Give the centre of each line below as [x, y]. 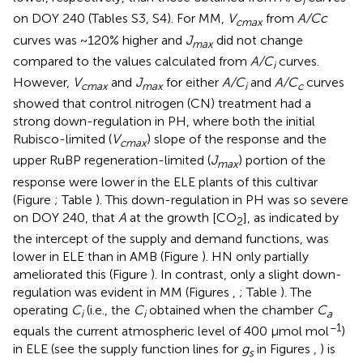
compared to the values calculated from [132, 61]
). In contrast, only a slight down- [246, 274]
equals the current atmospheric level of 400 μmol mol [171, 331]
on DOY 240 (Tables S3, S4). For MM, [120, 19]
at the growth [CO [181, 217]
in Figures [284, 348]
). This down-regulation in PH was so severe [222, 199]
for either [192, 82]
